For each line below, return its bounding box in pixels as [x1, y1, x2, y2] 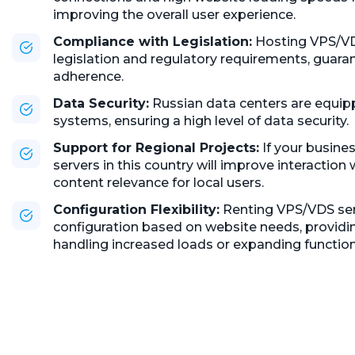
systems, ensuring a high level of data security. [53, 113, 349, 128]
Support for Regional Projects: [53, 140, 259, 155]
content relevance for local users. [53, 175, 264, 190]
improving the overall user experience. [53, 7, 296, 22]
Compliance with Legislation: [53, 34, 252, 49]
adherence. [53, 69, 124, 84]
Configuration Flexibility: [53, 202, 219, 217]
